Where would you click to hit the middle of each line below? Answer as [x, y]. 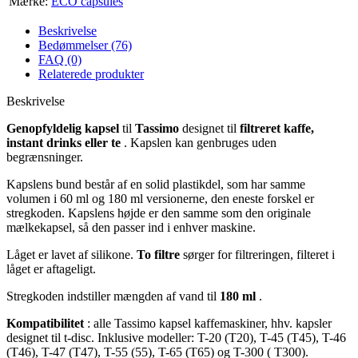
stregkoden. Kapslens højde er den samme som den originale [159, 213]
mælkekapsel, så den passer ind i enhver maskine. [131, 227]
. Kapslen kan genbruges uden [199, 142]
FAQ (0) [60, 59]
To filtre [158, 254]
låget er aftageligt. [51, 268]
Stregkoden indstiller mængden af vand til [113, 296]
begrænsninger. [45, 157]
